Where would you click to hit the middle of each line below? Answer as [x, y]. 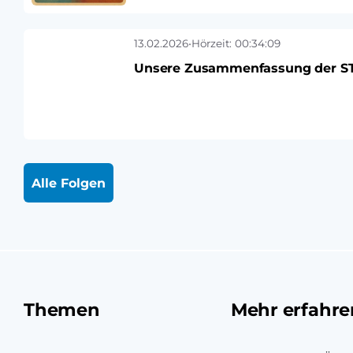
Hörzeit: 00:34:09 [236, 43]
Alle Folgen [69, 183]
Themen [62, 310]
